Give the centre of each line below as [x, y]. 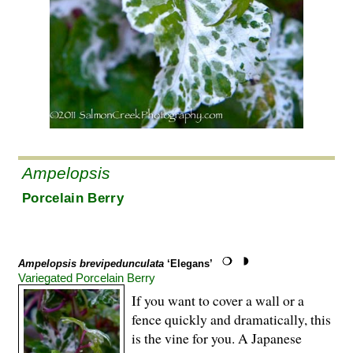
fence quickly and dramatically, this [231, 320]
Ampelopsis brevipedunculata [91, 263]
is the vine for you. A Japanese [216, 338]
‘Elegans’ [188, 263]
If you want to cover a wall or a [217, 301]
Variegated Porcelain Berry [87, 277]
